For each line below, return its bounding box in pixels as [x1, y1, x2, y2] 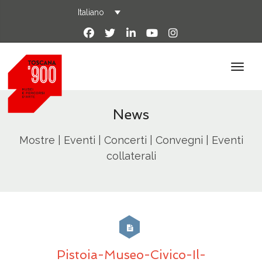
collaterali [106, 150, 156, 163]
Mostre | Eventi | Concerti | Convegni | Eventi [19, 134, 243, 147]
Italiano [78, 8, 105, 18]
